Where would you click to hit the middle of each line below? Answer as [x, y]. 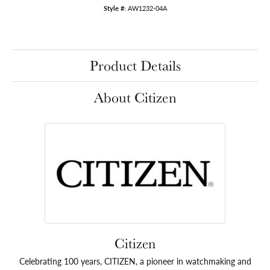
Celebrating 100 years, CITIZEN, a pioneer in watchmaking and [135, 261]
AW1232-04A [147, 8]
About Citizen [135, 98]
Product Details [135, 66]
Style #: [115, 8]
